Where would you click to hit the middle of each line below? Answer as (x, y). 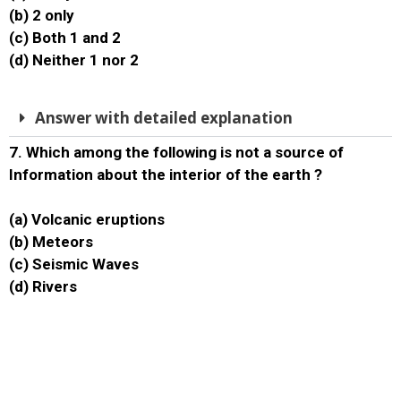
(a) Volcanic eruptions (87, 219)
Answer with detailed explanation (164, 117)
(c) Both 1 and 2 (65, 38)
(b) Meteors (51, 242)
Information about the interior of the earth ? (166, 174)
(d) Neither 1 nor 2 (74, 60)
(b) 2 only (42, 15)
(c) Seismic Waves (74, 264)
